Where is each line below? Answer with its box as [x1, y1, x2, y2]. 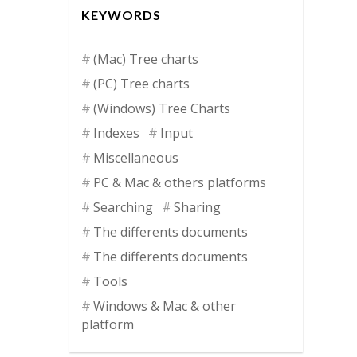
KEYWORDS [81, 6, 161, 22]
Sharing [174, 198, 221, 216]
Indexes [93, 124, 139, 142]
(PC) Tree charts [93, 74, 190, 92]
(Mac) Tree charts [93, 49, 198, 68]
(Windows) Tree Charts [93, 99, 230, 117]
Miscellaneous [93, 148, 178, 167]
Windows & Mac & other [93, 296, 236, 315]
